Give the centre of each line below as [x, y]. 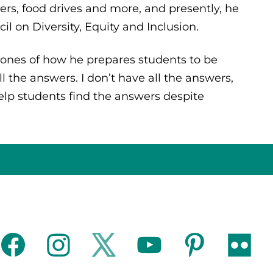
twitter [112, 242]
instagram [76, 242]
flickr [242, 242]
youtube [161, 242]
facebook [28, 242]
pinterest [208, 242]
